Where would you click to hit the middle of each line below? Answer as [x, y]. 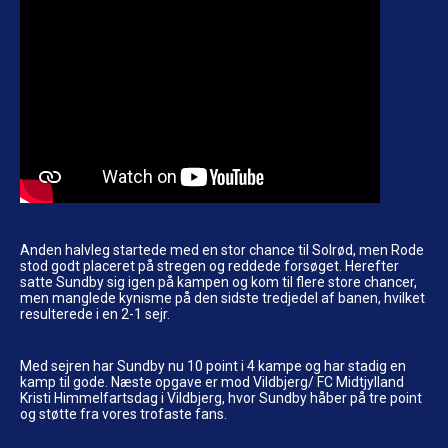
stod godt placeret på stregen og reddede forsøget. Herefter [209, 265]
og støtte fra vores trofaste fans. [123, 413]
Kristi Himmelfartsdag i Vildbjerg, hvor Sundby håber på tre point [221, 397]
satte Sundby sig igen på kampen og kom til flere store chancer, [218, 281]
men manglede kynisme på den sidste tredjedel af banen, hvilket [222, 297]
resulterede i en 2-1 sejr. [95, 313]
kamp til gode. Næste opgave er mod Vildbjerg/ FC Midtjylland [212, 381]
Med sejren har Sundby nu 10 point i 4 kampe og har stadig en [213, 365]
